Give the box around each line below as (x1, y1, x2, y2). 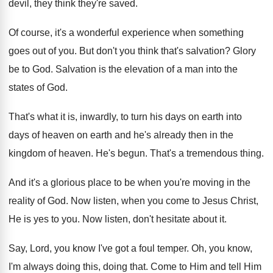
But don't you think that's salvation (79, 46, 225, 56)
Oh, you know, (191, 243, 252, 253)
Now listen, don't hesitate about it (82, 214, 224, 224)
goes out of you (9, 46, 74, 56)
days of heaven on (9, 130, 88, 140)
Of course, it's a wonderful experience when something (9, 27, 244, 38)
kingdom (9, 148, 46, 158)
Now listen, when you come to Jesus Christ (71, 196, 256, 206)
